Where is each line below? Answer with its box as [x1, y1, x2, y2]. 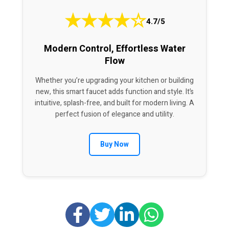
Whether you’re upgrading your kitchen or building [35, 75, 194, 86]
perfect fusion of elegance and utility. [55, 109, 174, 120]
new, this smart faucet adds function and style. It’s [35, 86, 194, 98]
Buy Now [100, 139, 129, 150]
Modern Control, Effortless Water [43, 42, 186, 56]
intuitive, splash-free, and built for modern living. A [35, 98, 194, 109]
